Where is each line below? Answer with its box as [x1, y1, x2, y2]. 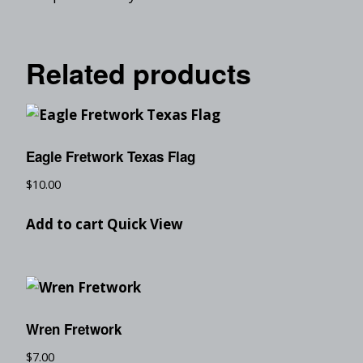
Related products [26, 53, 251, 92]
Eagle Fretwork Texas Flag [26, 147, 195, 166]
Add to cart [26, 214, 104, 233]
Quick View [107, 214, 183, 233]
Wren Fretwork [26, 319, 122, 340]
